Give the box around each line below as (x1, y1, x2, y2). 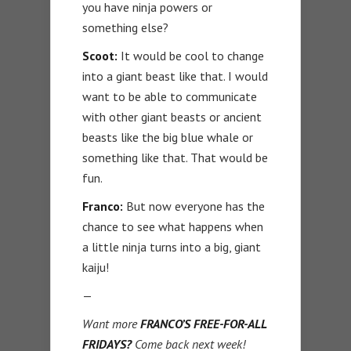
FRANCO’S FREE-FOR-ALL (140, 316, 266, 332)
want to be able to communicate (82, 89, 257, 105)
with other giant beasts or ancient (82, 109, 262, 125)
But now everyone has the (123, 198, 265, 215)
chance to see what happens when (82, 219, 263, 235)
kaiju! (82, 259, 109, 276)
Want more (82, 316, 140, 332)
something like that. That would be (82, 150, 268, 166)
